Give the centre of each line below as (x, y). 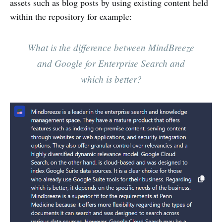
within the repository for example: (71, 16)
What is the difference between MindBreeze (111, 47)
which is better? (111, 79)
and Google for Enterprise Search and (111, 63)
